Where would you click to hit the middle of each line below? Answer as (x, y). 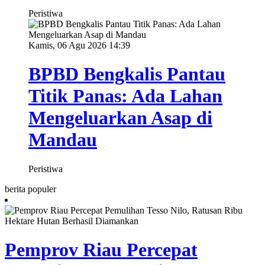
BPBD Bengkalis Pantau (127, 74)
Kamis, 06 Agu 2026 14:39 (79, 45)
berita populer (30, 189)
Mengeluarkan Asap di (120, 118)
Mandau (63, 140)
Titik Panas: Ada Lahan (125, 96)
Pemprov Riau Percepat (101, 249)
